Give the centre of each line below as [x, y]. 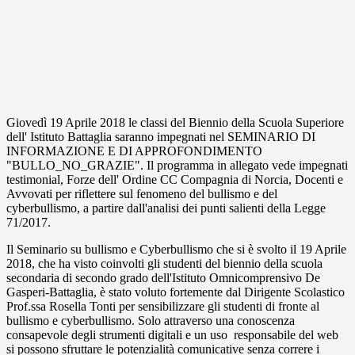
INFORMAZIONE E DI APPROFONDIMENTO [134, 151]
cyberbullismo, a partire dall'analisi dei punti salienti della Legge [166, 208]
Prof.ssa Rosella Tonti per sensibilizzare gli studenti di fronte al [163, 307]
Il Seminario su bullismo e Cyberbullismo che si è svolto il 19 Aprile [176, 250]
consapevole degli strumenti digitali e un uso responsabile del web [172, 335]
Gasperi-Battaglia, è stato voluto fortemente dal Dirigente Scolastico [176, 292]
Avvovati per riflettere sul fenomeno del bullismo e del [142, 194]
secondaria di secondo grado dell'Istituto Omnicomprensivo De [163, 278]
